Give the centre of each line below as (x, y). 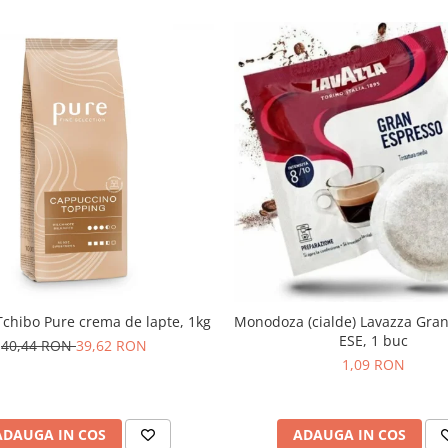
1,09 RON (374, 365)
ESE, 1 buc (374, 341)
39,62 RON (111, 346)
